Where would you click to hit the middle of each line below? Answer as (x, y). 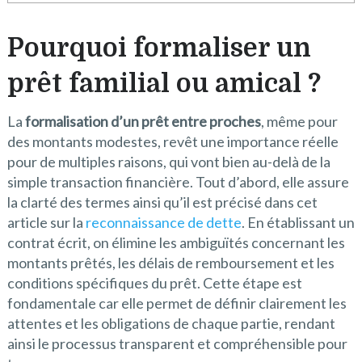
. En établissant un (298, 223)
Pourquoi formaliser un (159, 48)
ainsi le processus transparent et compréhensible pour (177, 344)
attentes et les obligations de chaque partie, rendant (171, 324)
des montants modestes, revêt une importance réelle (173, 142)
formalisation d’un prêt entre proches (143, 122)
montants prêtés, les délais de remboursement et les (170, 263)
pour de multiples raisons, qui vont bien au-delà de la (168, 162)
